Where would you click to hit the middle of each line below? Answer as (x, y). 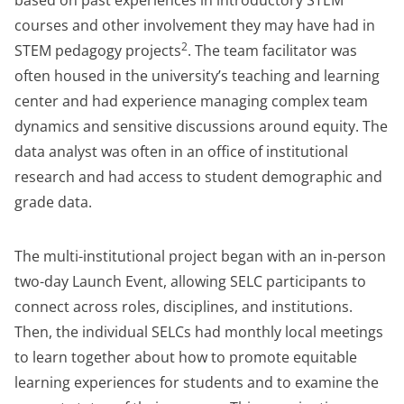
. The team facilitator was (272, 51)
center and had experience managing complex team (191, 101)
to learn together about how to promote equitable (186, 358)
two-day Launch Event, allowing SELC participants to (190, 282)
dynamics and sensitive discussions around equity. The (201, 127)
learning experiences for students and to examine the (197, 383)
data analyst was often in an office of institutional (181, 152)
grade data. (53, 202)
